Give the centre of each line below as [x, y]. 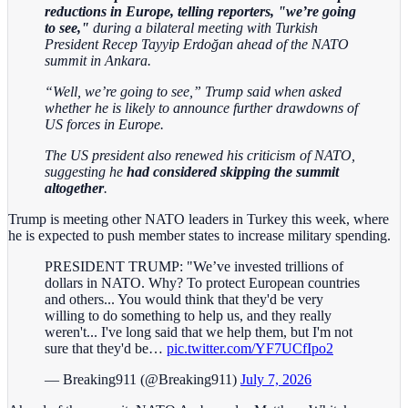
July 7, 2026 [276, 379]
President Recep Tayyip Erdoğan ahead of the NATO [197, 44]
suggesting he [86, 171]
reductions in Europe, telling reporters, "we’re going [200, 11]
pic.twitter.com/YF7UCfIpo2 [250, 348]
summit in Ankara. [98, 60]
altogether [74, 188]
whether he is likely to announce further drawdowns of [201, 107]
